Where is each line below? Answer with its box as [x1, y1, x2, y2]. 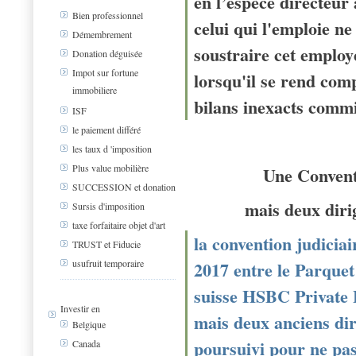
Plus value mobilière [72, 161, 149, 175]
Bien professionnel [72, 9, 143, 22]
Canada [72, 337, 100, 350]
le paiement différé [72, 123, 141, 137]
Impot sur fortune [72, 66, 138, 79]
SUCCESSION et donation [72, 180, 176, 194]
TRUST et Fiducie [72, 238, 141, 251]
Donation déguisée [72, 47, 142, 60]
